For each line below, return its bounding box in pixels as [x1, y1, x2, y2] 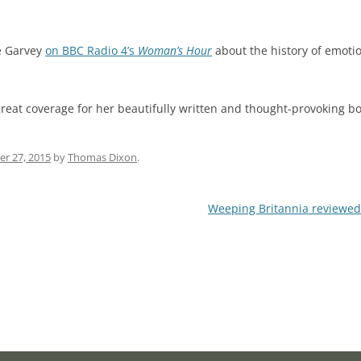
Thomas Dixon [68, 150, 137, 164]
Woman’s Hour [138, 43, 212, 58]
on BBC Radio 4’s [45, 43, 138, 58]
